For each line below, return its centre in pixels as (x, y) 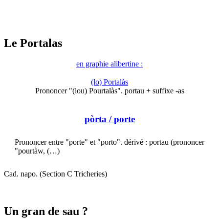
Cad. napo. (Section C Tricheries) (55, 174)
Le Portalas (33, 43)
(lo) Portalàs (109, 82)
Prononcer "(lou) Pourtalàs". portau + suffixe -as (109, 91)
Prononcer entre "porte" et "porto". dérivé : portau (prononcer (109, 142)
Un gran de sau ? (46, 211)
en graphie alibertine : (109, 64)
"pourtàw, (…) (37, 151)
